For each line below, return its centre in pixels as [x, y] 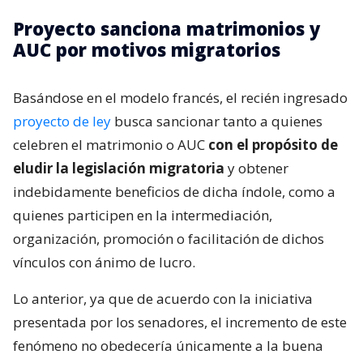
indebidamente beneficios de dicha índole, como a [174, 192]
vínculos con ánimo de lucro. [104, 263]
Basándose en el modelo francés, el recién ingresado [180, 98]
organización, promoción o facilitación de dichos [169, 239]
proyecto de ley [62, 122]
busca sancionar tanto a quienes [217, 122]
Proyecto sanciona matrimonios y [167, 29]
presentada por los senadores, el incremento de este [180, 322]
